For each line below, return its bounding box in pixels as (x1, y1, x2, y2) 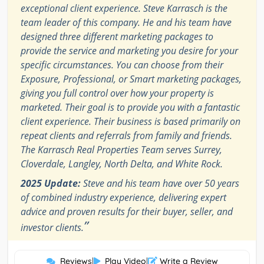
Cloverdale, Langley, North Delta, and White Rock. (21, 157, 223, 170)
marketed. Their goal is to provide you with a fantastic (21, 100, 240, 114)
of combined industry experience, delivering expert (21, 190, 226, 204)
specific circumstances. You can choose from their (21, 58, 223, 71)
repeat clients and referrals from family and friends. (21, 128, 232, 142)
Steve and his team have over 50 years (81, 176, 239, 190)
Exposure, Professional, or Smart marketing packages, (21, 72, 242, 85)
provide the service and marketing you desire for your (21, 44, 238, 57)
